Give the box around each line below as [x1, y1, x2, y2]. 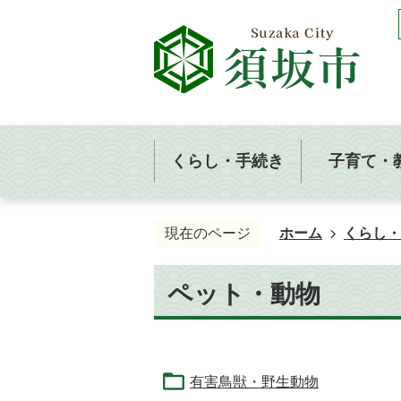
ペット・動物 [167, 280, 320, 308]
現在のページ [165, 226, 251, 241]
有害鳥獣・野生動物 [190, 374, 319, 389]
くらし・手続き [171, 151, 284, 170]
